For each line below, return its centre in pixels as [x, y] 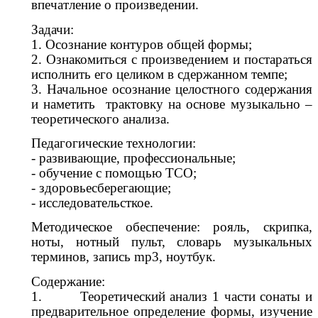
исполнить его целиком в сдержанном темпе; [159, 74]
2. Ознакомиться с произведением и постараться [172, 59]
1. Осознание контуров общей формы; [142, 44]
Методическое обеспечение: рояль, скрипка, [172, 227]
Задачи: [53, 29]
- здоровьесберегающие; [101, 187]
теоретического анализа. [100, 119]
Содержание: [68, 281]
